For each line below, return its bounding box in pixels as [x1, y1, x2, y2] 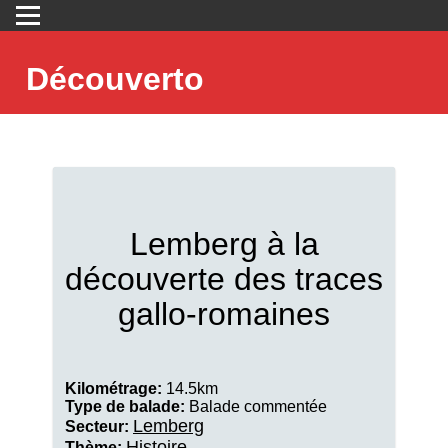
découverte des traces [65, 261, 383, 297]
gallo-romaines [118, 296, 330, 332]
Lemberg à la [129, 226, 319, 262]
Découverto [26, 61, 204, 97]
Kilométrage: [65, 380, 162, 397]
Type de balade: [65, 398, 185, 415]
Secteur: [65, 418, 129, 435]
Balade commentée [185, 398, 327, 415]
